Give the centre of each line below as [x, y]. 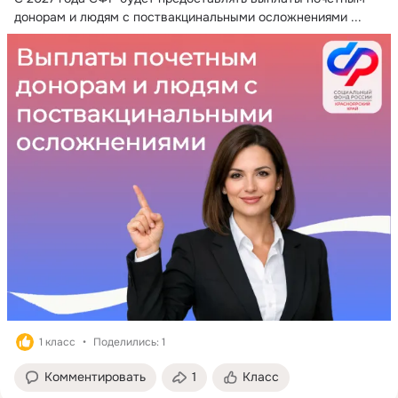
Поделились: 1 [129, 342]
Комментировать [95, 377]
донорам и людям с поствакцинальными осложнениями [181, 16]
